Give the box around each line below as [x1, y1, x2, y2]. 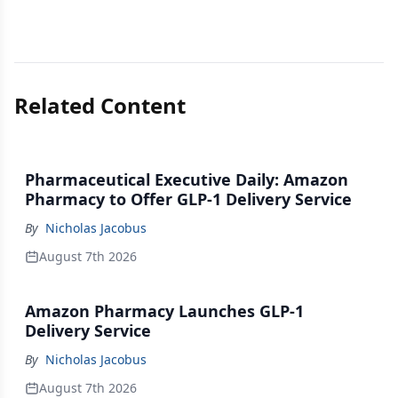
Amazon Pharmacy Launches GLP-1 [25, 300, 304, 322]
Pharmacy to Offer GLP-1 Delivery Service [25, 188, 352, 210]
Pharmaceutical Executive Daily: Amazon [25, 169, 348, 190]
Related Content [14, 91, 186, 120]
